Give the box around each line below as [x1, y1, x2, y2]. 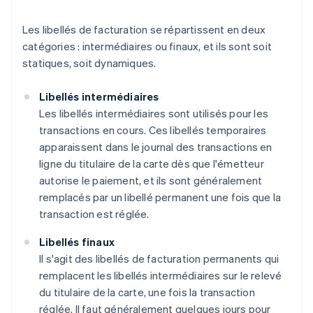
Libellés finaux [39, 235, 115, 249]
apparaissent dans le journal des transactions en [39, 140, 272, 154]
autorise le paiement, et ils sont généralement [39, 173, 263, 188]
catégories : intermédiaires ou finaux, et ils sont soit [22, 39, 272, 54]
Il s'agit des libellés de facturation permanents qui [39, 252, 279, 266]
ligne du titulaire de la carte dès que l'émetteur [39, 156, 264, 171]
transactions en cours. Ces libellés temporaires [39, 123, 267, 138]
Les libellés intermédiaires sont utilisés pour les [39, 106, 269, 121]
